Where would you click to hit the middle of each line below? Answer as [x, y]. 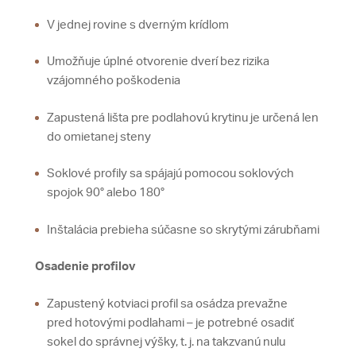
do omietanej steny [99, 137]
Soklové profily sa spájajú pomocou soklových [170, 174]
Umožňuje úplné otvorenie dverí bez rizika [158, 62]
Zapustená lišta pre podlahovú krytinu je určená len [183, 118]
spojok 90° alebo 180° [106, 193]
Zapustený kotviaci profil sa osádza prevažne [167, 304]
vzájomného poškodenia [114, 81]
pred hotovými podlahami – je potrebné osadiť [170, 323]
